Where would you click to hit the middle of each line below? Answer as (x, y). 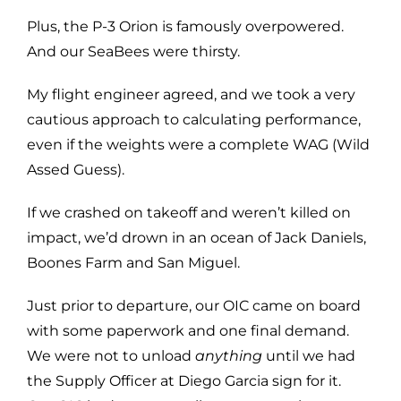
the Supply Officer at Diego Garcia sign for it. (186, 380)
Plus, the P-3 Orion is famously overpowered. (185, 26)
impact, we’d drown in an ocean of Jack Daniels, (196, 237)
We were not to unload (111, 355)
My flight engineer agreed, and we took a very (191, 94)
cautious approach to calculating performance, (194, 119)
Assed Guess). (76, 169)
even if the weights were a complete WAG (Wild (198, 144)
